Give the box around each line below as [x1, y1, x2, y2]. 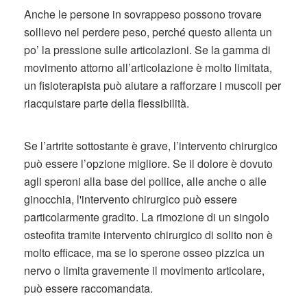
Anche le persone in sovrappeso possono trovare [24, 6, 262, 22]
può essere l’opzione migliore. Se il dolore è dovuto [24, 156, 273, 171]
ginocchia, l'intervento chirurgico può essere [24, 191, 237, 207]
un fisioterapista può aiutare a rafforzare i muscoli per [24, 77, 281, 93]
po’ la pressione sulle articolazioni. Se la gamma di [24, 42, 271, 58]
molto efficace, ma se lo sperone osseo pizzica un [24, 245, 265, 260]
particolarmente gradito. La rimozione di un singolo [24, 209, 269, 225]
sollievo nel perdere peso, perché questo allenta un [24, 24, 272, 40]
